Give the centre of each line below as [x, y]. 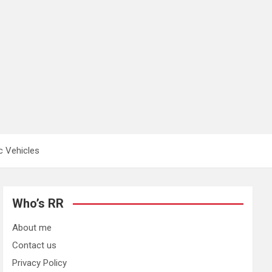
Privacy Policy [40, 263]
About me [32, 227]
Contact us [35, 245]
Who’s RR [38, 203]
